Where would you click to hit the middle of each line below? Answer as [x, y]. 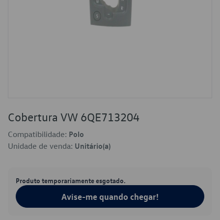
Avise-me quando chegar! [110, 196]
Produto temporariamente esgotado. [71, 180]
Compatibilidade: [38, 134]
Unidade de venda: [41, 146]
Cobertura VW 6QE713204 [74, 117]
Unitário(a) [93, 146]
